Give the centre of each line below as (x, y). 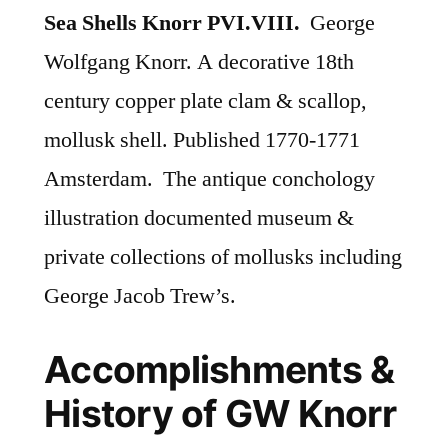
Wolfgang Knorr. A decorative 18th (199, 62)
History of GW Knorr (220, 414)
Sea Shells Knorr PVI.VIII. (172, 23)
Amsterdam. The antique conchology (209, 179)
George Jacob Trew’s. (140, 296)
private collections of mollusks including (223, 257)
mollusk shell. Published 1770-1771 (202, 140)
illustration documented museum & (199, 218)
